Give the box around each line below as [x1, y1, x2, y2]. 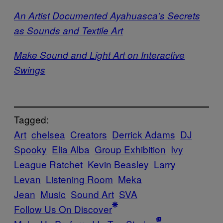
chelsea [31, 127, 65, 141]
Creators [70, 127, 107, 141]
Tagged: [14, 112, 49, 126]
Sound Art [71, 187, 114, 201]
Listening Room [46, 172, 113, 186]
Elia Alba [52, 142, 90, 156]
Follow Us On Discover [14, 202, 112, 216]
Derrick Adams [112, 127, 175, 141]
